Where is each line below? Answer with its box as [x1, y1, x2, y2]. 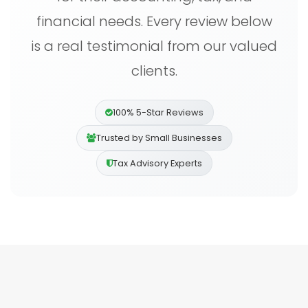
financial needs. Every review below [36, 12, 272, 31]
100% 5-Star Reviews [112, 107, 203, 118]
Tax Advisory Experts [112, 157, 202, 169]
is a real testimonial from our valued [31, 36, 277, 56]
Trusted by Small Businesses [96, 132, 222, 144]
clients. [131, 61, 177, 80]
